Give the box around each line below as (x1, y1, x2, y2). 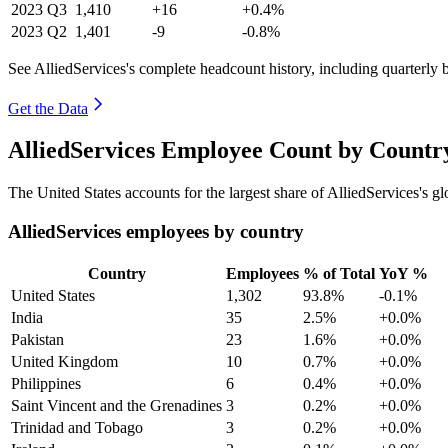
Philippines (11, 374, 81, 392)
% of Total (303, 264, 375, 282)
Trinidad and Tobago (11, 418, 143, 436)
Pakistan (11, 330, 64, 348)
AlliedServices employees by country (8, 221, 304, 243)
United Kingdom (11, 352, 118, 370)
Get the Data (8, 99, 88, 117)
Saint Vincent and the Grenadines (11, 396, 222, 414)
